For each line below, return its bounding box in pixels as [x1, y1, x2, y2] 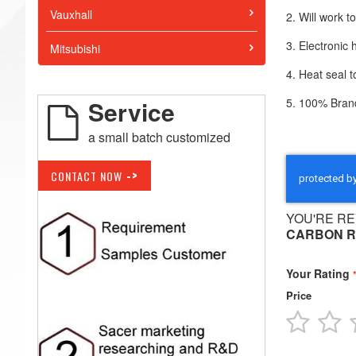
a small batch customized [88, 128, 230, 147]
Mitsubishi [50, 41, 100, 57]
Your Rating [285, 265, 350, 282]
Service [88, 95, 175, 130]
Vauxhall [50, 6, 92, 22]
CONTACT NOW [51, 168, 122, 185]
